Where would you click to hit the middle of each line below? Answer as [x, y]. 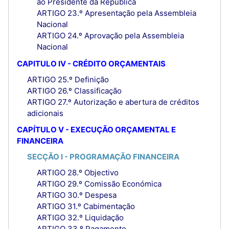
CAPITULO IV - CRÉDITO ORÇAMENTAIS [91, 63]
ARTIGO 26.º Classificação [74, 90]
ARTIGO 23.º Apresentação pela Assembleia [117, 13]
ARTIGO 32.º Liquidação [80, 218]
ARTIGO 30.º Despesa [77, 195]
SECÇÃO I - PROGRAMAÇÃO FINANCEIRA [103, 157]
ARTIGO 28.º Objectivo [78, 173]
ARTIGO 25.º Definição [68, 79]
